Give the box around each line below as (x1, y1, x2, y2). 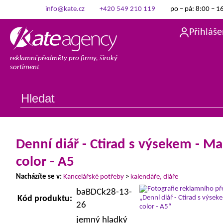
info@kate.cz (45, 5, 85, 13)
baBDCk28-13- (76, 188, 132, 197)
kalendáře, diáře (130, 173, 178, 181)
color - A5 (16, 155, 74, 169)
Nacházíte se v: (16, 173, 62, 181)
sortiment (10, 64, 39, 71)
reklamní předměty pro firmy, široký (10, 55, 117, 62)
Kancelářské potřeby (63, 173, 124, 181)
